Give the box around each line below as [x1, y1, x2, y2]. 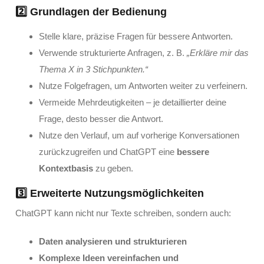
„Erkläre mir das [186, 48, 249, 58]
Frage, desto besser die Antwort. [38, 114, 163, 124]
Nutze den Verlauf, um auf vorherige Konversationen [38, 130, 239, 141]
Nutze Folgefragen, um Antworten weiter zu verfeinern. [38, 81, 247, 91]
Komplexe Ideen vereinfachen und [38, 252, 179, 263]
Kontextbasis [38, 163, 93, 174]
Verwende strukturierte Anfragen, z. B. [38, 48, 187, 58]
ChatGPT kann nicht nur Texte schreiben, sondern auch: [15, 207, 231, 218]
